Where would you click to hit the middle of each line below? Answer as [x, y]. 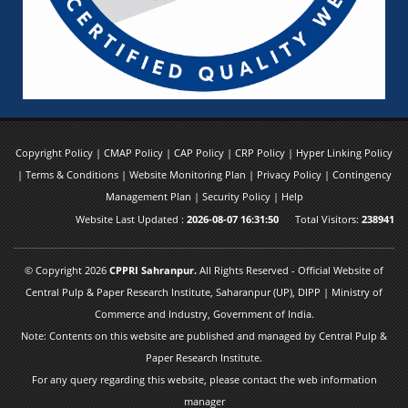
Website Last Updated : [131, 219]
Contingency [362, 175]
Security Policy [237, 197]
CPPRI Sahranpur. [153, 270]
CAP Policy [200, 153]
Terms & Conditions [73, 175]
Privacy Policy [290, 175]
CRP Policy [261, 153]
